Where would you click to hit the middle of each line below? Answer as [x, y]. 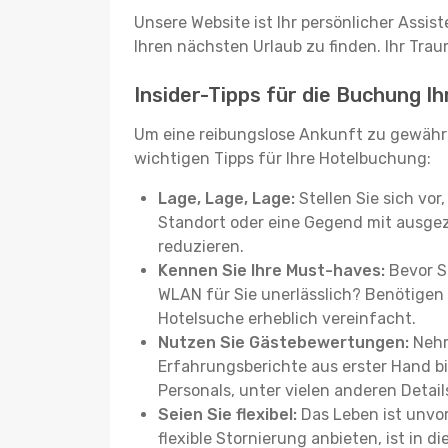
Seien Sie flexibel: [227, 414]
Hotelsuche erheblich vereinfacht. [287, 318]
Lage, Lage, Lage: [226, 198]
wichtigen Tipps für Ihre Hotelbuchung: [282, 158]
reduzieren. [201, 246]
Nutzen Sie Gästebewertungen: [283, 342]
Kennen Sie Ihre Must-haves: [271, 270]
